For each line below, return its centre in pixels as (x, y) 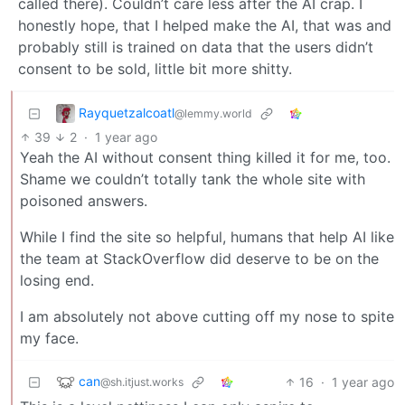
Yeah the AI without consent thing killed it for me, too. (205, 157)
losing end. (57, 280)
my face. (49, 338)
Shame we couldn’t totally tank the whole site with (193, 179)
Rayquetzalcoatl (127, 112)
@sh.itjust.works (142, 381)
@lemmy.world (213, 113)
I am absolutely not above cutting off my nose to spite (207, 316)
